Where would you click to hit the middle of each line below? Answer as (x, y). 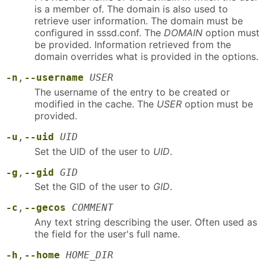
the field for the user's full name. (107, 234)
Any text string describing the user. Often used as (146, 222)
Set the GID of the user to (94, 187)
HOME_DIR (90, 255)
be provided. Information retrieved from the (133, 44)
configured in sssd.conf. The (99, 32)
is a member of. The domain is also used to (131, 9)
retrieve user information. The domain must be (139, 20)
